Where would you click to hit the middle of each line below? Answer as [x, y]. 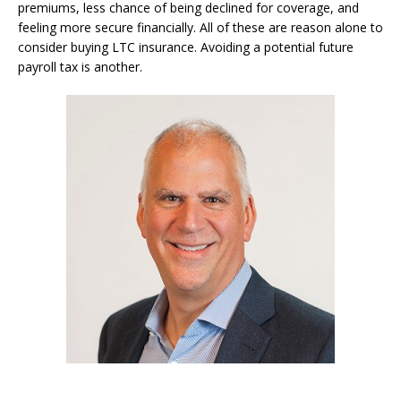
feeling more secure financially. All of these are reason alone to [200, 27]
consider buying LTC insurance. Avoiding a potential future [186, 47]
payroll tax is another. [80, 66]
